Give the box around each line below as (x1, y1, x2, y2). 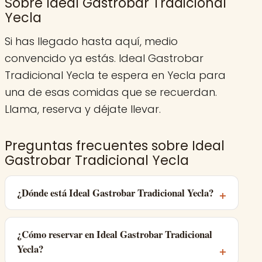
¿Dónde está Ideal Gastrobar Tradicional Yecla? (17, 185, 213, 201)
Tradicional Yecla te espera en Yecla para (5, 68, 226, 83)
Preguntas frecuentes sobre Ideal (5, 136, 225, 156)
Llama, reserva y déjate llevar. (5, 102, 161, 117)
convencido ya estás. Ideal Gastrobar (5, 51, 204, 66)
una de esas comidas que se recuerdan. (5, 85, 217, 100)
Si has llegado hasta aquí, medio (5, 34, 178, 49)
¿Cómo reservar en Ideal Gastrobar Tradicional (17, 227, 212, 242)
